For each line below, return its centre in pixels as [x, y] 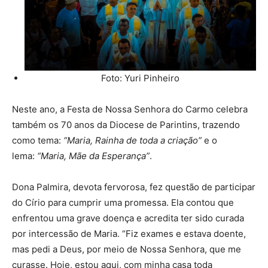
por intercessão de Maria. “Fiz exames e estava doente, [129, 233]
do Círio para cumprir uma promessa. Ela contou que [123, 202]
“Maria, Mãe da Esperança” [93, 156]
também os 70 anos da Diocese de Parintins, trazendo [126, 124]
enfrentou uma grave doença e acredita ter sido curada [128, 218]
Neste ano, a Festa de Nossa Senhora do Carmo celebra [130, 109]
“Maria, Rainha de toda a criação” [133, 140]
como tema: [38, 140]
